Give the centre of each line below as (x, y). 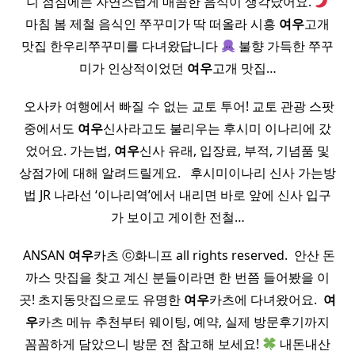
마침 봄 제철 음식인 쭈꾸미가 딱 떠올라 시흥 (152, 24)
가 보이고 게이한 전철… (177, 218)
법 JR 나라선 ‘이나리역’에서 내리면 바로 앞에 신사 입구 (177, 195)
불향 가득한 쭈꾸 (285, 46)
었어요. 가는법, (70, 151)
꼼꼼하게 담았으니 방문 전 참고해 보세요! (143, 344)
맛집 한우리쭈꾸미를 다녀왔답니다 (121, 46)
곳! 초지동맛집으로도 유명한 (101, 300)
